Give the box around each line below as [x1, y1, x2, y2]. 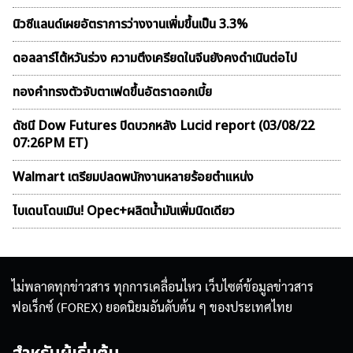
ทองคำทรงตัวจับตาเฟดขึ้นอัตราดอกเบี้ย [13, 83, 212, 102]
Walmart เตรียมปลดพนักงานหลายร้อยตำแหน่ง [13, 168, 254, 188]
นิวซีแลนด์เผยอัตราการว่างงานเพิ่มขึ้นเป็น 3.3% [13, 15, 247, 35]
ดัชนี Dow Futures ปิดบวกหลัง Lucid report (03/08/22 [13, 117, 314, 136]
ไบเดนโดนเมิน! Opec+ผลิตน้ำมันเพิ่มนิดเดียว [13, 202, 235, 221]
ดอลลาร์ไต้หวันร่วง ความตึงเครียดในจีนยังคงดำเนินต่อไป [13, 49, 297, 69]
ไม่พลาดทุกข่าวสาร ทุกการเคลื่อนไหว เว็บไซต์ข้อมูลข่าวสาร [12, 278, 314, 295]
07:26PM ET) [13, 134, 87, 154]
